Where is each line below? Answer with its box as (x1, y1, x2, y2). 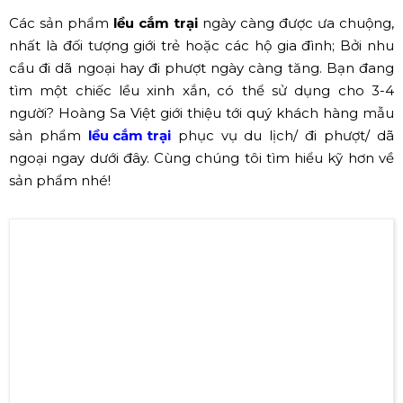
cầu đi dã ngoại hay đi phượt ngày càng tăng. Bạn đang (9, 93, 394, 111)
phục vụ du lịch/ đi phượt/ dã (177, 160, 395, 178)
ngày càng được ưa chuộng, (202, 48, 394, 66)
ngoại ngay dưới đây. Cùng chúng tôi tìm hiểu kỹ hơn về (9, 183, 394, 201)
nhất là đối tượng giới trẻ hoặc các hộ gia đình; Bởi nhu (9, 70, 394, 88)
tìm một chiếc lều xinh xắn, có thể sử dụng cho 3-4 (9, 115, 394, 133)
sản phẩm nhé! (9, 205, 111, 223)
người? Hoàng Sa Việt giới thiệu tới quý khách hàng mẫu (9, 138, 394, 156)
